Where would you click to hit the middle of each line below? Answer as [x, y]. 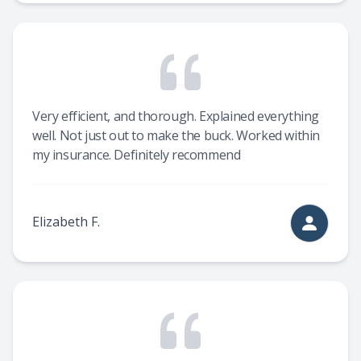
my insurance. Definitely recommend [137, 155]
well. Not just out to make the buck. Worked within [176, 135]
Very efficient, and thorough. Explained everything [176, 116]
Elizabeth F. [66, 222]
